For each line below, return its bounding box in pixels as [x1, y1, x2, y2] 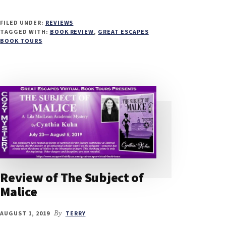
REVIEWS [45, 19, 74, 27]
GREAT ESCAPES [98, 28, 149, 36]
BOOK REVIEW [49, 28, 94, 36]
